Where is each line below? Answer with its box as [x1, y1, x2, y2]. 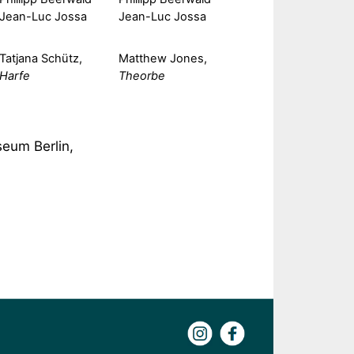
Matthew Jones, [118, 51, 207, 66]
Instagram [215, 320, 263, 336]
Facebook [247, 320, 294, 336]
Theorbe [118, 68, 165, 83]
